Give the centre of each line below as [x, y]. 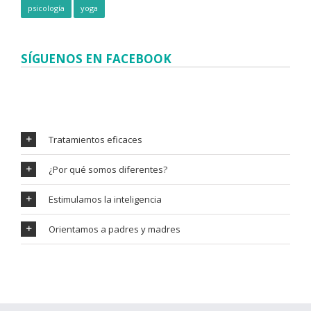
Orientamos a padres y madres [115, 229]
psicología [46, 8]
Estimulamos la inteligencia [105, 199]
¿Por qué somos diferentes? [108, 169]
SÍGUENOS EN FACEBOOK [96, 58]
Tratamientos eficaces [95, 139]
